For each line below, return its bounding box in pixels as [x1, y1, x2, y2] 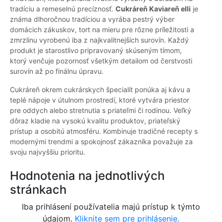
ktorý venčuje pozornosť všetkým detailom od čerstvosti [10, 56, 192, 65]
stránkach [10, 182, 66, 197]
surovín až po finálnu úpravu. [10, 67, 104, 76]
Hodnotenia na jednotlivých [10, 168, 165, 183]
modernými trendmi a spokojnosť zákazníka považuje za [10, 137, 193, 146]
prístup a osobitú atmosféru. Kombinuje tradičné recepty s [10, 127, 198, 136]
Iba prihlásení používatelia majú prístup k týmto [22, 202, 200, 212]
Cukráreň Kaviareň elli [115, 4, 191, 13]
